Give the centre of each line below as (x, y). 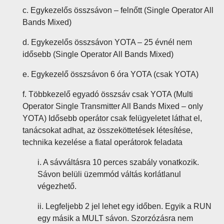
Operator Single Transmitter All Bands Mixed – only (113, 106)
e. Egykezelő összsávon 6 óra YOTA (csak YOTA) (110, 74)
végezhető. (57, 186)
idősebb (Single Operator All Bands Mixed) (98, 54)
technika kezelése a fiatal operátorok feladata (102, 142)
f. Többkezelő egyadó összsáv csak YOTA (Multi (108, 94)
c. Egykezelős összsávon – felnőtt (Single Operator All (118, 10)
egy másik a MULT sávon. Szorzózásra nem (115, 218)
